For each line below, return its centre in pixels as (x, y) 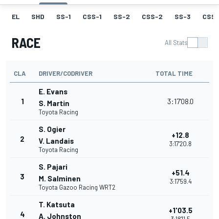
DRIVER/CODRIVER (66, 74)
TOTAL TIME (174, 74)
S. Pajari (53, 167)
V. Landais (56, 141)
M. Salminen (60, 179)
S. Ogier (52, 129)
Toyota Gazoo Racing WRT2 (77, 187)
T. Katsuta (57, 205)
